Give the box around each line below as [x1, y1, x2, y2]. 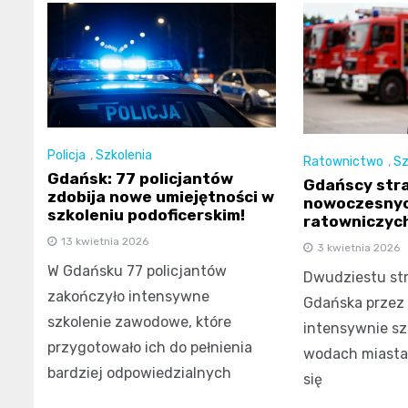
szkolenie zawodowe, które [47, 313, 231, 331]
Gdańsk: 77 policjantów [47, 169, 233, 189]
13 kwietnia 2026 [61, 235, 148, 249]
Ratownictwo [302, 153, 383, 169]
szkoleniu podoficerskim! [47, 206, 245, 225]
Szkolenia [96, 148, 152, 164]
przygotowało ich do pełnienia [47, 339, 252, 357]
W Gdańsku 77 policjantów [47, 262, 227, 280]
